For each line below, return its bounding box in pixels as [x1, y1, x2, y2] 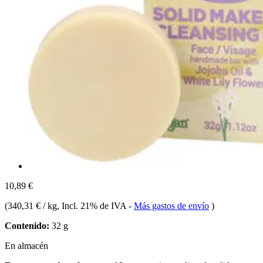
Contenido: [5, 220, 49, 231]
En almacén [5, 240, 48, 251]
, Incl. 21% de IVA [57, 200, 129, 211]
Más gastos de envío [134, 200, 209, 211]
